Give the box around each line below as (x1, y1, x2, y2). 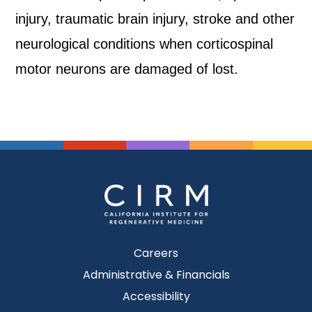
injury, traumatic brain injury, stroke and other (15, 11, 295, 26)
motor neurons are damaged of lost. (15, 61, 239, 77)
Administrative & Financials (82, 267, 230, 283)
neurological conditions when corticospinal (15, 36, 274, 52)
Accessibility (122, 288, 190, 305)
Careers (134, 245, 178, 262)
